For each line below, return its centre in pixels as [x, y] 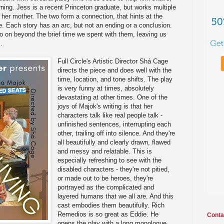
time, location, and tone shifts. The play [115, 79]
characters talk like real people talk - [110, 115]
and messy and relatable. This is [105, 151]
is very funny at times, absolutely [106, 88]
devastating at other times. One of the [113, 97]
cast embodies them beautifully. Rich [111, 205]
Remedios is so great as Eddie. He [108, 214]
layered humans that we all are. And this [116, 196]
